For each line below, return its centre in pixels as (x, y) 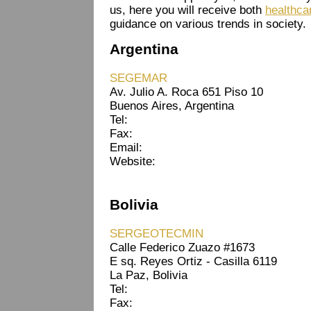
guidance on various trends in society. (208, 24)
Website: (133, 161)
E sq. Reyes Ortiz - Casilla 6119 (193, 261)
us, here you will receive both (187, 10)
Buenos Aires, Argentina (172, 106)
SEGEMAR (138, 78)
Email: (126, 147)
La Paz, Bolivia (149, 275)
